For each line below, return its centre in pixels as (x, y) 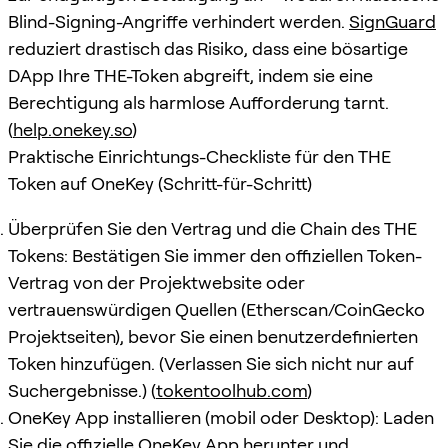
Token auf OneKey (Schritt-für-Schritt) (160, 183)
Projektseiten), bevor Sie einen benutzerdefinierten (213, 336)
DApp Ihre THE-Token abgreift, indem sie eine (190, 75)
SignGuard (392, 21)
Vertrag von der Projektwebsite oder (156, 282)
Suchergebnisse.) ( (82, 390)
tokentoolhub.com (231, 390)
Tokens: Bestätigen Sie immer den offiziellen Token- (215, 255)
